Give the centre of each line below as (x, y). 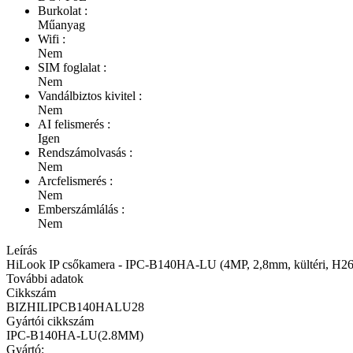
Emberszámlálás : (81, 209)
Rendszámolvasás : (85, 152)
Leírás (22, 250)
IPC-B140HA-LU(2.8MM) (75, 335)
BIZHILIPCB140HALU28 (75, 307)
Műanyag (61, 24)
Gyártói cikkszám (50, 321)
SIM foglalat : (72, 67)
